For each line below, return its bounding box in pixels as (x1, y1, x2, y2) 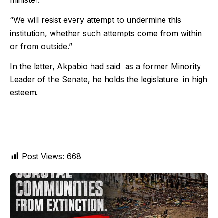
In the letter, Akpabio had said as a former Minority (10, 61, 201, 72)
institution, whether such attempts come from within (10, 28, 202, 38)
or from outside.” (10, 41, 72, 51)
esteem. (10, 88, 38, 98)
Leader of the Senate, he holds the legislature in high (10, 74, 207, 85)
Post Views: (22, 151, 64, 161)
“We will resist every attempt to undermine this (10, 15, 181, 25)
